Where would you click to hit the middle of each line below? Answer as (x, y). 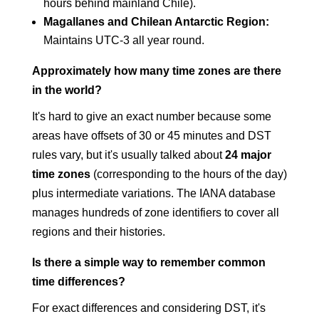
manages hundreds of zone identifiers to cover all (155, 213)
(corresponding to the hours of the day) (188, 174)
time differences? (78, 282)
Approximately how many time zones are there (156, 71)
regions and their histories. (98, 232)
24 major (248, 155)
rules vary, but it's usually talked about (128, 155)
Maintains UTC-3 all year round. (124, 40)
